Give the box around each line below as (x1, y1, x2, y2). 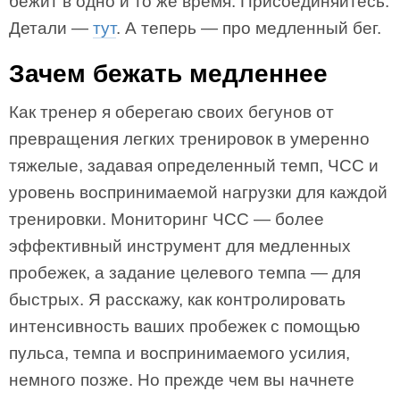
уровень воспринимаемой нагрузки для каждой (9, 183, 387, 202)
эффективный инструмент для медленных (9, 237, 351, 255)
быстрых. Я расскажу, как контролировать (9, 290, 346, 309)
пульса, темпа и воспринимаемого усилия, (9, 344, 350, 362)
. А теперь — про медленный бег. (116, 19, 381, 37)
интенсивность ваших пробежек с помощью (9, 317, 360, 336)
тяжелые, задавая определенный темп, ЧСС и (9, 156, 379, 175)
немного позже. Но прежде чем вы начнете (9, 371, 354, 389)
